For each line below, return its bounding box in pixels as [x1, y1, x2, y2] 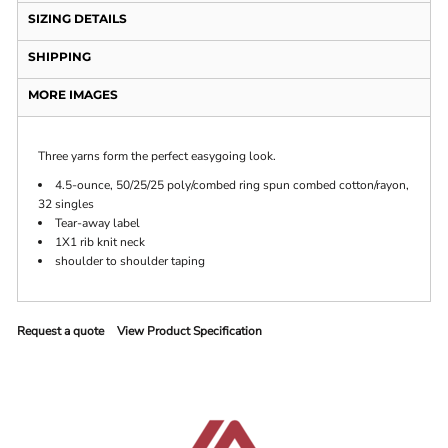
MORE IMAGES [28, 87, 119, 103]
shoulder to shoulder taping [55, 253, 206, 270]
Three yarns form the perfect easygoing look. [38, 148, 277, 165]
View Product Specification [117, 323, 263, 340]
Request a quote [17, 323, 105, 340]
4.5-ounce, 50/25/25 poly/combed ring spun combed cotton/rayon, [55, 177, 410, 194]
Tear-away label [55, 215, 141, 232]
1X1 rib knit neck [55, 234, 146, 251]
